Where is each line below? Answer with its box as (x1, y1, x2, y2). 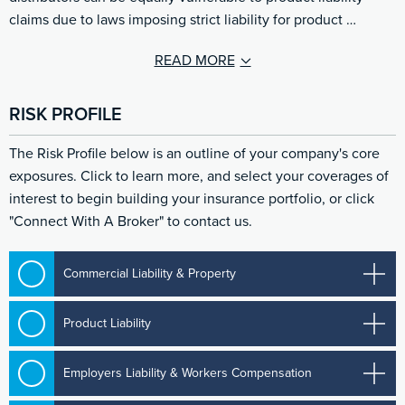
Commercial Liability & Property (63, 265, 237, 281)
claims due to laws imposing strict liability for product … (9, 11, 356, 30)
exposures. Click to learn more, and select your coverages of (9, 166, 389, 185)
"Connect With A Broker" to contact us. (9, 212, 252, 231)
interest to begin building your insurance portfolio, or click (9, 189, 374, 208)
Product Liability (63, 315, 152, 331)
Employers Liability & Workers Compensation (63, 364, 313, 381)
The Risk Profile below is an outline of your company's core (9, 144, 380, 163)
